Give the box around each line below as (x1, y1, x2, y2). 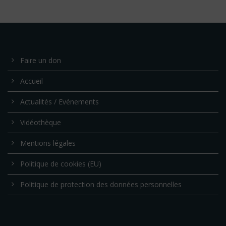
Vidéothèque (20, 118, 61, 128)
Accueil (20, 76, 43, 86)
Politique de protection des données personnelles (20, 180, 182, 190)
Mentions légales (20, 138, 76, 148)
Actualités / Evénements (20, 97, 99, 107)
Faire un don (20, 55, 61, 66)
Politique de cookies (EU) (20, 159, 101, 169)
